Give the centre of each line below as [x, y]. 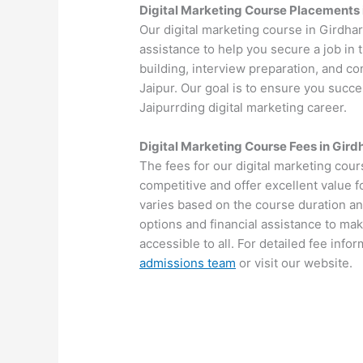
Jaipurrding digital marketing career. [243, 107]
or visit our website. [295, 263]
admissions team [188, 263]
